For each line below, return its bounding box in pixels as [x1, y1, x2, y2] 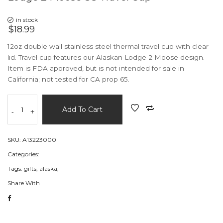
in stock [16, 16, 38, 23]
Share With [7, 179, 40, 187]
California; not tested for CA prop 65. [7, 75, 129, 83]
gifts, [24, 165, 38, 172]
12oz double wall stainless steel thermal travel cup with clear [7, 42, 209, 50]
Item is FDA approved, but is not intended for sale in [7, 64, 184, 72]
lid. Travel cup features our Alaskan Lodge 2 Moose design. [7, 53, 205, 61]
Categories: [7, 150, 41, 158]
